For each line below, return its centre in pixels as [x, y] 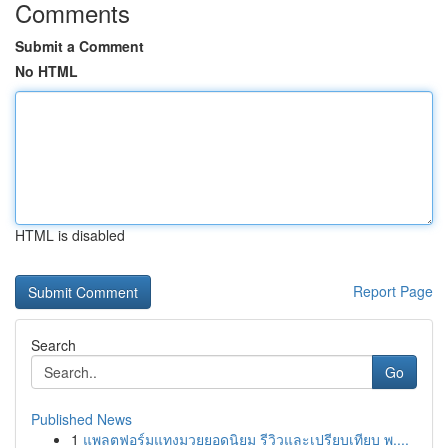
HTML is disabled [70, 235]
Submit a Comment [79, 46]
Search [53, 345]
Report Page [393, 291]
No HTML [46, 71]
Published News [81, 419]
